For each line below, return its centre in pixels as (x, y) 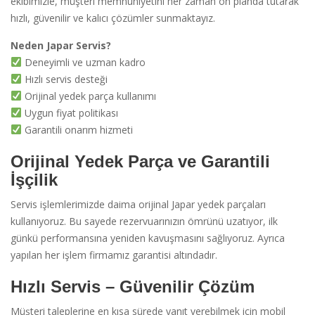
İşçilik (34, 179)
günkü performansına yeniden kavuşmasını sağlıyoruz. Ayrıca (148, 238)
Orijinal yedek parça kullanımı (89, 96)
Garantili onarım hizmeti (77, 129)
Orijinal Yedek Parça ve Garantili (140, 161)
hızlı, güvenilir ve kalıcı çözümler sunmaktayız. (113, 18)
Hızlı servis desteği (64, 79)
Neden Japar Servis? (61, 45)
